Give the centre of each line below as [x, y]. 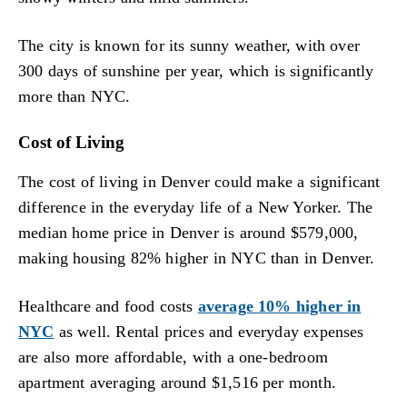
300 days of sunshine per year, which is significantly [196, 71]
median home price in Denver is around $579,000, [189, 232]
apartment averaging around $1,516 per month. [177, 383]
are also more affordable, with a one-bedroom [173, 357]
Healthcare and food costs [108, 307]
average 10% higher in [279, 307]
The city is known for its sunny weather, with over [189, 46]
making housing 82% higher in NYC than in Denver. [197, 258]
